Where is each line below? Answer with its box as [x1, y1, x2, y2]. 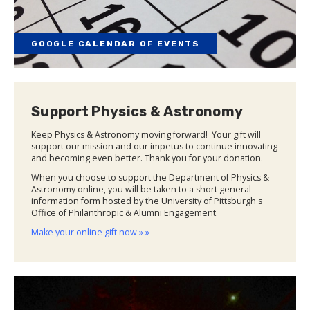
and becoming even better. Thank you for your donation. [31, 152, 263, 165]
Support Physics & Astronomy [31, 103, 244, 120]
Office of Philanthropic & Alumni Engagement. [31, 207, 218, 219]
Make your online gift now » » [31, 226, 149, 239]
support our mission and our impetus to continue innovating [31, 140, 277, 153]
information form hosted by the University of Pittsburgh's [31, 195, 262, 208]
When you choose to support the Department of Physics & [31, 172, 269, 184]
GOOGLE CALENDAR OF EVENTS [31, 39, 200, 49]
